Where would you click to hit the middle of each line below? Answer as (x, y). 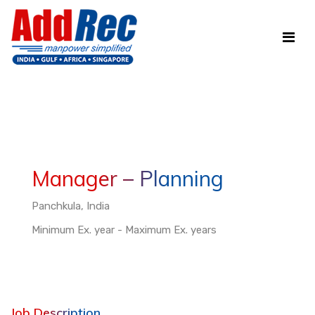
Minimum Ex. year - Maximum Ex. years (124, 230)
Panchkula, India (71, 206)
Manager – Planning (128, 179)
